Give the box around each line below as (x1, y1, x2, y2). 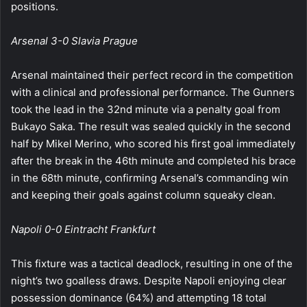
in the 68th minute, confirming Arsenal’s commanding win (11, 171, 288, 184)
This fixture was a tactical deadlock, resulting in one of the (11, 256, 293, 270)
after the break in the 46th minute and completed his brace (11, 153, 296, 167)
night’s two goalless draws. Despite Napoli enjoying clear (11, 273, 286, 287)
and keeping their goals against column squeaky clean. (11, 188, 275, 201)
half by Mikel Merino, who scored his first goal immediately (11, 136, 295, 150)
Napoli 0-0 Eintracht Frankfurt (11, 222, 156, 236)
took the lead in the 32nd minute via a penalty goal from (11, 102, 280, 116)
